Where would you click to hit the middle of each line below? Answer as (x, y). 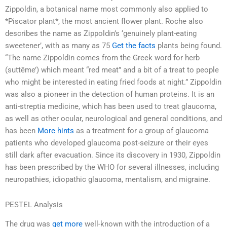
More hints (56, 131)
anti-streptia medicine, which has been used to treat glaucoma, (111, 107)
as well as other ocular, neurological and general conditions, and (113, 119)
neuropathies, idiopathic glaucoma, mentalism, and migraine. (108, 180)
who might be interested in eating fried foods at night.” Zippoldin (113, 82)
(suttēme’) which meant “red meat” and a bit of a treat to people (112, 70)
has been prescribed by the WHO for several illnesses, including (112, 167)
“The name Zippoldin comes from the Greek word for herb (102, 58)
